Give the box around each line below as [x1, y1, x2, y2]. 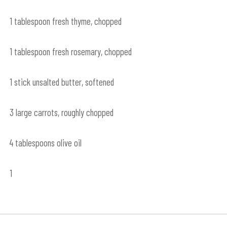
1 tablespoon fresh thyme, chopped [9, 15, 122, 27]
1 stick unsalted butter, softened [9, 75, 114, 88]
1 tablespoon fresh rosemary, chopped [9, 45, 132, 57]
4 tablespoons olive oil [9, 136, 82, 148]
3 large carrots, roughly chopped [9, 106, 113, 118]
